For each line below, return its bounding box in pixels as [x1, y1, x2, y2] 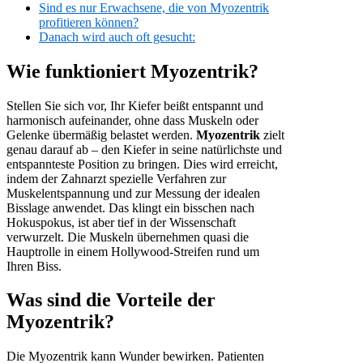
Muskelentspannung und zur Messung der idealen [6, 186, 260, 200]
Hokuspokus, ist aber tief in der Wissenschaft [6, 215, 236, 229]
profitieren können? [39, 15, 139, 29]
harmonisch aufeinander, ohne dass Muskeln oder [6, 113, 258, 127]
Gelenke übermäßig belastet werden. [6, 127, 196, 142]
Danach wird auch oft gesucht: [39, 29, 195, 44]
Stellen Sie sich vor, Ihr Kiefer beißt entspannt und [6, 98, 263, 113]
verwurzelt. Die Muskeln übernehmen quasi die [6, 229, 249, 244]
